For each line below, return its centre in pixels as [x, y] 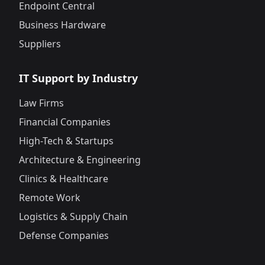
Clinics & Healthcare [64, 179]
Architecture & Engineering [80, 160]
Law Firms [41, 103]
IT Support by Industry [78, 78]
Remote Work [50, 198]
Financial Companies [65, 122]
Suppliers [40, 44]
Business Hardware [62, 25]
